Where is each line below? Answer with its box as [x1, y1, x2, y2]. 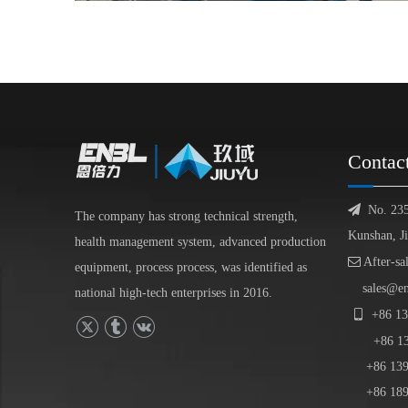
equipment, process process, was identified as [75, 260, 307, 274]
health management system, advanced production [75, 234, 326, 249]
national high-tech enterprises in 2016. [75, 285, 272, 300]
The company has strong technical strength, [75, 209, 298, 223]
